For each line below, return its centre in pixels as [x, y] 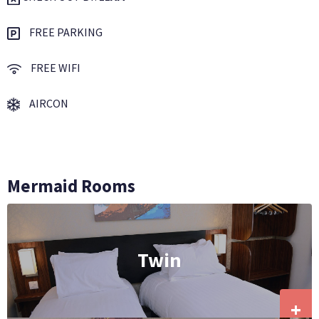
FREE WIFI [54, 67]
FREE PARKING [64, 32]
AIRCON [47, 103]
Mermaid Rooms [71, 186]
